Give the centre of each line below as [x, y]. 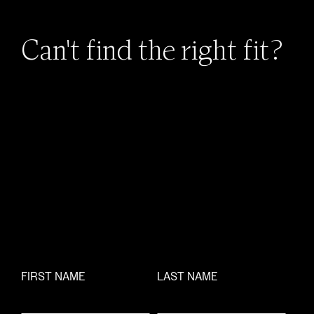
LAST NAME [187, 277]
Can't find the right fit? [152, 53]
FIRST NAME [53, 277]
